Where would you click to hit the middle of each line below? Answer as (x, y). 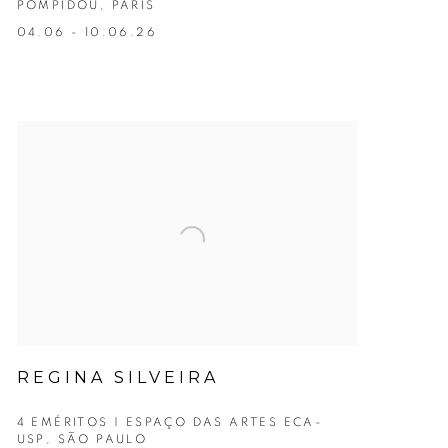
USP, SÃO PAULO (82, 439)
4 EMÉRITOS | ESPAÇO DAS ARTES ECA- (170, 422)
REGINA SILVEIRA (117, 378)
